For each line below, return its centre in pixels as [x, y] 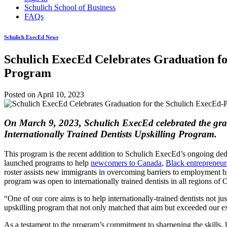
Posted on [21, 94]
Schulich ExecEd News [31, 37]
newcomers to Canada [126, 163]
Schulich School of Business [70, 7]
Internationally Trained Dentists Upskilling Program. [114, 134]
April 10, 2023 [61, 94]
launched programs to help [47, 163]
